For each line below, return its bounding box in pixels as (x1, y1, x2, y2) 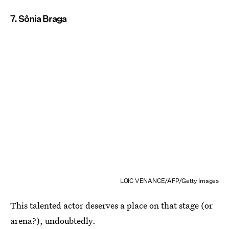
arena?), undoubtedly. (10, 215, 96, 227)
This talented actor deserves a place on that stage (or (10, 199, 213, 212)
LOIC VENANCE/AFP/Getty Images (120, 176, 219, 186)
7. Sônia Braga (10, 13, 66, 24)
